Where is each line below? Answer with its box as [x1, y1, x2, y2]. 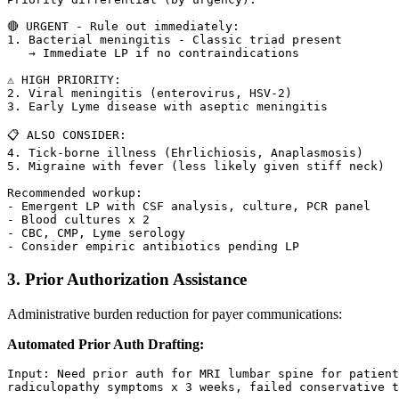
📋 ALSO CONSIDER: [7, 128, 126, 142]
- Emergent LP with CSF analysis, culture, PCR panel [7, 199, 370, 214]
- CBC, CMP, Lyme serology [7, 226, 185, 240]
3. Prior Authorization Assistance [7, 269, 247, 289]
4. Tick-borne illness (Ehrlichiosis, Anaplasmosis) [7, 146, 363, 160]
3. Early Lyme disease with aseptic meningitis [7, 100, 328, 114]
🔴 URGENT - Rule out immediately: [7, 20, 240, 34]
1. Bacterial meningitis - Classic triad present [7, 33, 342, 47]
